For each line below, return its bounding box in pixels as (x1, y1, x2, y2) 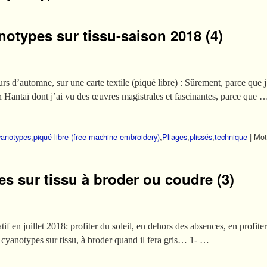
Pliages (162, 131, 187, 142)
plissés (190, 131, 212, 142)
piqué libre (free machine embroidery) (33, 131, 160, 142)
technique (215, 131, 247, 142)
